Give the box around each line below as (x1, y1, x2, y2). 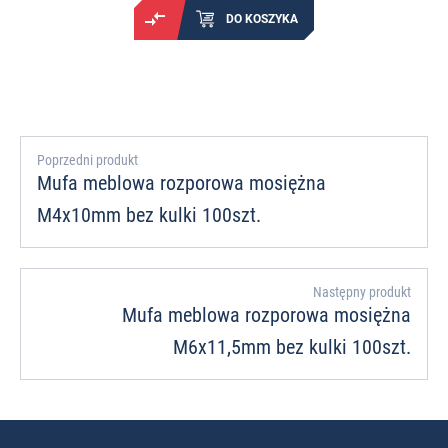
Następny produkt (313, 284, 411, 301)
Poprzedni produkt (37, 152, 138, 169)
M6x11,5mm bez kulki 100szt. (173, 335, 411, 360)
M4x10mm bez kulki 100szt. (37, 203, 261, 228)
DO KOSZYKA (226, 11, 298, 26)
